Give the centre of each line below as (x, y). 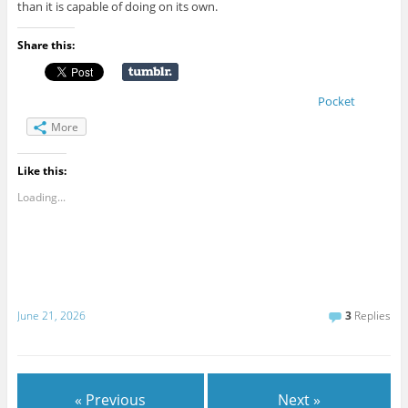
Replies (372, 315)
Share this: (46, 45)
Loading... (41, 197)
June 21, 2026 (51, 315)
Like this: (41, 170)
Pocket (336, 101)
